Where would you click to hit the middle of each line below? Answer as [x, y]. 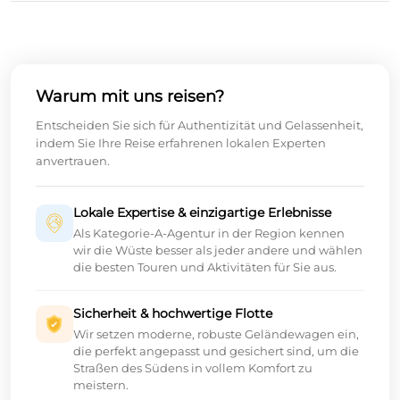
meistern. [101, 384]
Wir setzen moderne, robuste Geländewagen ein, [216, 333]
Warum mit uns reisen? [130, 96]
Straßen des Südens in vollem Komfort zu [193, 367]
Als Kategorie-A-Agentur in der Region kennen [209, 233]
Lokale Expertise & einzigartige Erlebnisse [202, 212]
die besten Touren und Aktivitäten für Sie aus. [205, 267]
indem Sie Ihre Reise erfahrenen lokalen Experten [181, 142]
